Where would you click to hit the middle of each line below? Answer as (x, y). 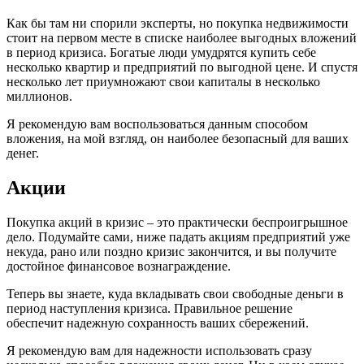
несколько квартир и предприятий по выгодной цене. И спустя (182, 67)
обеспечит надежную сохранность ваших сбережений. (158, 323)
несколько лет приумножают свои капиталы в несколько (163, 81)
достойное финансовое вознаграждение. (119, 266)
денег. (23, 153)
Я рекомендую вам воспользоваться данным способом (157, 123)
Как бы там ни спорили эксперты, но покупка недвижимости (178, 23)
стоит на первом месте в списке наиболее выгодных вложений (182, 37)
